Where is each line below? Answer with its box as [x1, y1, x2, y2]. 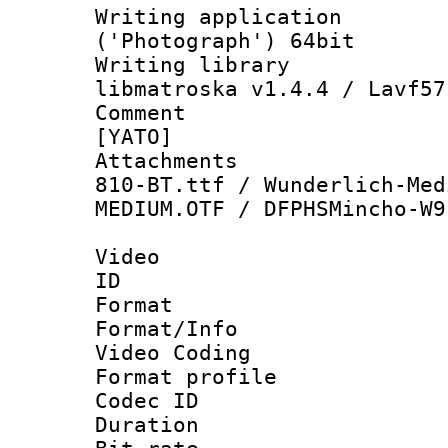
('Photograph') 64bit [95, 28, 355, 53]
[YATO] [95, 124, 173, 149]
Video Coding [95, 340, 251, 365]
